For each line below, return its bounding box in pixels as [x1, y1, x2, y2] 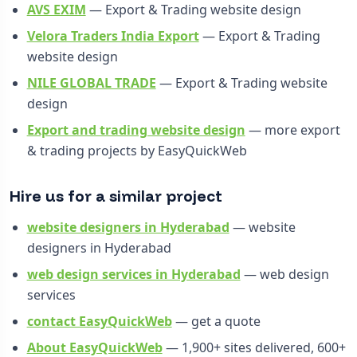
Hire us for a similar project [10, 186, 222, 206]
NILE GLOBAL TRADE [26, 73, 156, 92]
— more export [245, 121, 340, 139]
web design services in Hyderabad [26, 265, 241, 283]
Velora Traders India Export [26, 26, 199, 45]
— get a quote [171, 312, 261, 331]
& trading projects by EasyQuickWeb [26, 142, 247, 160]
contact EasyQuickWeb [26, 312, 172, 331]
